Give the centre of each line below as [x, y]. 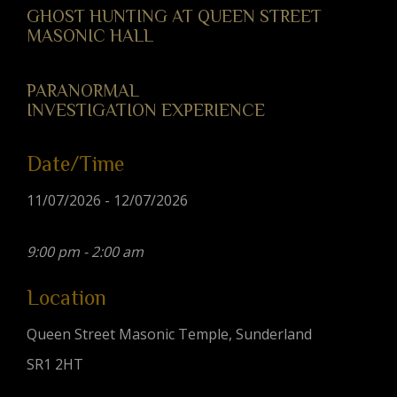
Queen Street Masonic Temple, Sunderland [169, 335]
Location [66, 298]
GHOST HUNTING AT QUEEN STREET [174, 16]
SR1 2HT [55, 365]
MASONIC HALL [90, 36]
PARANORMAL [83, 91]
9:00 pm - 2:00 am [85, 252]
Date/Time [75, 164]
